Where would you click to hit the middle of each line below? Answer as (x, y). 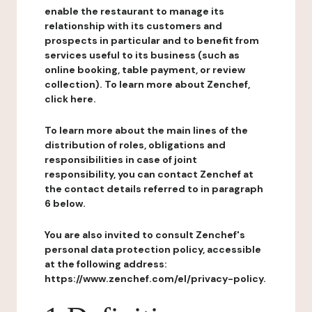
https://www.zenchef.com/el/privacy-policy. (155, 279)
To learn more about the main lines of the (146, 130)
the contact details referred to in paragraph (154, 189)
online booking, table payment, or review (145, 70)
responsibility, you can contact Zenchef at (149, 174)
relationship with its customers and (133, 26)
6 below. (65, 203)
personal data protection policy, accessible (153, 249)
